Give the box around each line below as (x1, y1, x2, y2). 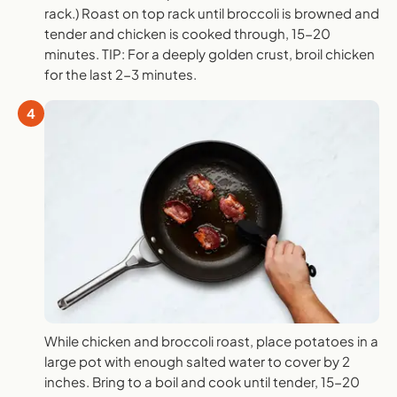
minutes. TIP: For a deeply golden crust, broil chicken (44, 45, 375, 63)
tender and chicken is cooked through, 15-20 (44, 25, 331, 43)
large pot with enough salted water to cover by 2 (44, 353, 350, 370)
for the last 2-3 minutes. (44, 66, 197, 83)
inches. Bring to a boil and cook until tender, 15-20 (44, 373, 360, 391)
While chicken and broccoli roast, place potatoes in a (44, 332, 378, 350)
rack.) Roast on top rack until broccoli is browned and (44, 4, 379, 22)
